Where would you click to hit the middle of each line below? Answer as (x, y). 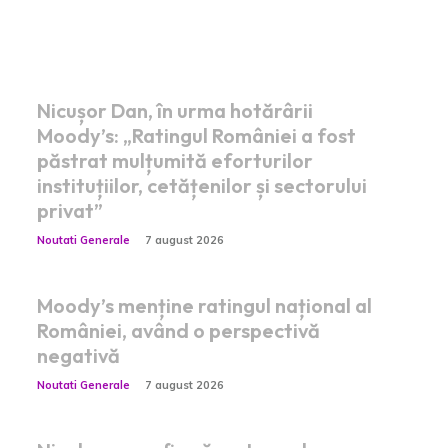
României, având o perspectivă (178, 330)
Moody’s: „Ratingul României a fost (196, 135)
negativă (78, 355)
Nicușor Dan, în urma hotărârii (174, 110)
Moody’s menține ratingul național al (204, 305)
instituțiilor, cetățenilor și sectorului (201, 185)
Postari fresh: (107, 25)
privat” (69, 210)
